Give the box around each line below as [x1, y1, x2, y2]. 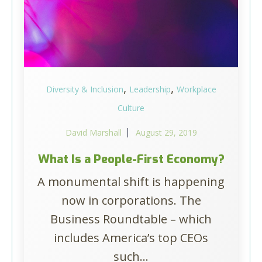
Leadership [129, 84, 171, 95]
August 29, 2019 [135, 127, 197, 138]
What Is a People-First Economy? [37, 151, 225, 167]
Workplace [176, 84, 216, 95]
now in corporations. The [61, 192, 201, 208]
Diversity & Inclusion [46, 84, 123, 95]
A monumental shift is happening [37, 174, 225, 189]
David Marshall [65, 127, 122, 138]
